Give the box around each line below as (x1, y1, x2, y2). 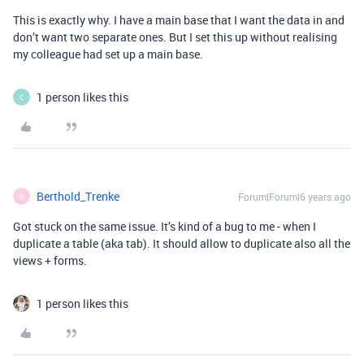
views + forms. (13, 253, 87, 268)
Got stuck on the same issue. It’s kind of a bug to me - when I (13, 219, 316, 234)
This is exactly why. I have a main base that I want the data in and (13, 12, 344, 28)
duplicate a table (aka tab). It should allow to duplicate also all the (13, 236, 350, 251)
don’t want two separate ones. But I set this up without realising (13, 29, 337, 45)
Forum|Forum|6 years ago (238, 190, 351, 203)
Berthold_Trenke (37, 188, 119, 204)
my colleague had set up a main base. (13, 46, 203, 62)
